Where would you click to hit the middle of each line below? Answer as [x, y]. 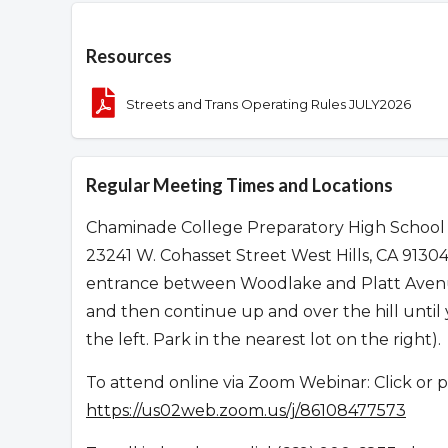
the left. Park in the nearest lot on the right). [263, 340]
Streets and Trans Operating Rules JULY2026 [269, 103]
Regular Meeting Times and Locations [239, 185]
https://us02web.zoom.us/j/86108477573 [246, 411]
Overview [138, 31]
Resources [129, 56]
